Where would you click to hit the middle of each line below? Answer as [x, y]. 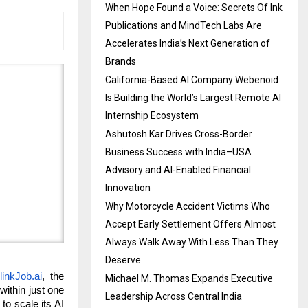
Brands [121, 62]
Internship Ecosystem [152, 116]
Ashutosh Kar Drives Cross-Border [179, 134]
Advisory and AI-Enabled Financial [178, 170]
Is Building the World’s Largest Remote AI [193, 98]
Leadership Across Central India [174, 297]
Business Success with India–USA [178, 152]
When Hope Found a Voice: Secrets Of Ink [194, 8]
